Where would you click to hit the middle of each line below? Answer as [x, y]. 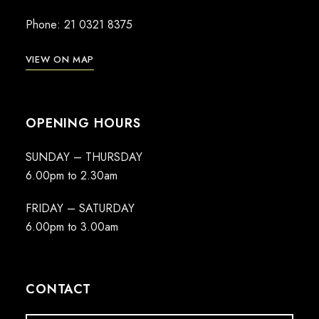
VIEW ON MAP [59, 60]
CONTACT [58, 289]
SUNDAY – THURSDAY [84, 157]
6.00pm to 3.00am [72, 227]
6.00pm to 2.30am [71, 176]
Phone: [45, 25]
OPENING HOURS [83, 124]
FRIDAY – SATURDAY [80, 209]
